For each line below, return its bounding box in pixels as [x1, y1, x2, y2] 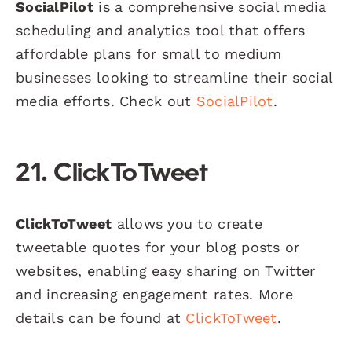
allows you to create [112, 214, 262, 232]
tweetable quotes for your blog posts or [16, 238, 300, 255]
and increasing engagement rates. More [16, 285, 293, 302]
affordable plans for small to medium [16, 45, 282, 62]
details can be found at [16, 309, 186, 326]
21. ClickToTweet [16, 161, 208, 187]
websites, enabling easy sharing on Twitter [16, 262, 316, 279]
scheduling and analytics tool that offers [16, 21, 306, 38]
